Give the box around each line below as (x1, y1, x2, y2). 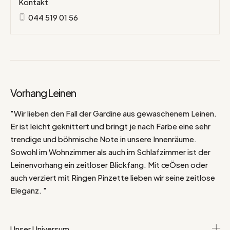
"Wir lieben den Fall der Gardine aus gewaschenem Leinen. (10, 108, 217, 119)
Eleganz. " (10, 185, 47, 196)
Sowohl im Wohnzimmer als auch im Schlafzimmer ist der (10, 147, 210, 157)
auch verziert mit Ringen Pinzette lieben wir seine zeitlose (10, 172, 215, 183)
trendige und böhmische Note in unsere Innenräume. (10, 134, 197, 144)
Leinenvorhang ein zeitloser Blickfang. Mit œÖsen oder (10, 160, 208, 170)
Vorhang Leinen (10, 86, 76, 100)
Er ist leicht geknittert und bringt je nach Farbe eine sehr (10, 121, 210, 131)
